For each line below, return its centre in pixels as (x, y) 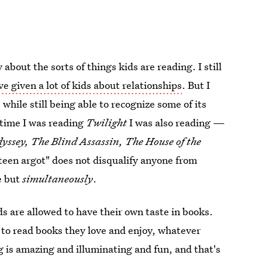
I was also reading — (176, 123)
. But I (196, 85)
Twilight (107, 123)
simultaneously (58, 179)
